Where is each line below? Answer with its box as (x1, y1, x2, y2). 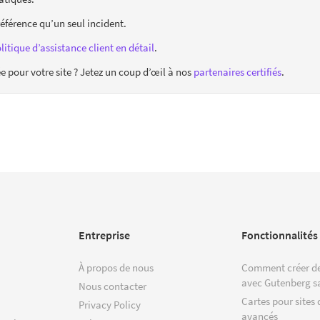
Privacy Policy (79, 297, 141, 311)
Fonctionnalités (241, 227, 318, 242)
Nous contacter (79, 279, 146, 293)
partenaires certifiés (194, 64, 281, 79)
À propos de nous (79, 260, 154, 274)
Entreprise (79, 227, 130, 242)
